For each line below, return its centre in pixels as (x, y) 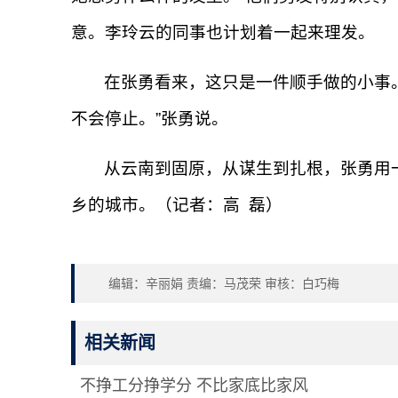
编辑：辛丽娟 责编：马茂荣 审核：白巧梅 (224, 284)
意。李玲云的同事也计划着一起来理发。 (223, 33)
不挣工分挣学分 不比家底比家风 (194, 386)
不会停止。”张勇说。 (150, 119)
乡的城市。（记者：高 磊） (177, 205)
